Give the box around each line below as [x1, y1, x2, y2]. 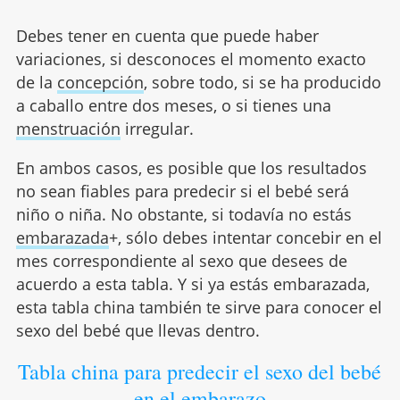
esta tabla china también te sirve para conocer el [15, 296, 382, 318]
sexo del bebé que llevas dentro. [15, 319, 260, 341]
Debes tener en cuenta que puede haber [15, 24, 319, 46]
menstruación [15, 117, 121, 139]
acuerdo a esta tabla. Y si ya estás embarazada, [15, 272, 370, 295]
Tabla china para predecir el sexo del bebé [18, 356, 382, 386]
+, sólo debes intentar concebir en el [108, 226, 382, 248]
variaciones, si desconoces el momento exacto [15, 47, 366, 70]
